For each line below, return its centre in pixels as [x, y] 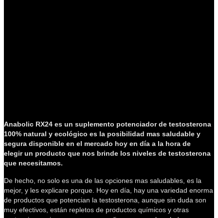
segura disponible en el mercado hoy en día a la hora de [97, 143]
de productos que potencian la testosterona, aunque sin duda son [105, 200]
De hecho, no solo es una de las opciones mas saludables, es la [103, 180]
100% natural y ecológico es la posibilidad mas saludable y [102, 134]
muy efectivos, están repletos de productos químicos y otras [96, 209]
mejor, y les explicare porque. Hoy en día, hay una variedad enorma [109, 190]
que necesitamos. [33, 163]
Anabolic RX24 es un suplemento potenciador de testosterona [108, 124]
